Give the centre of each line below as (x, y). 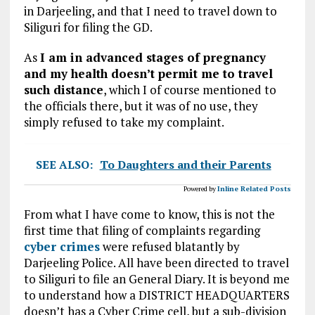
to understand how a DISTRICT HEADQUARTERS (156, 295)
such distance (63, 89)
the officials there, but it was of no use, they (141, 105)
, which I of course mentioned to (189, 89)
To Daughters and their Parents (185, 164)
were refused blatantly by (169, 246)
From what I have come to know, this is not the (149, 214)
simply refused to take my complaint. (124, 122)
